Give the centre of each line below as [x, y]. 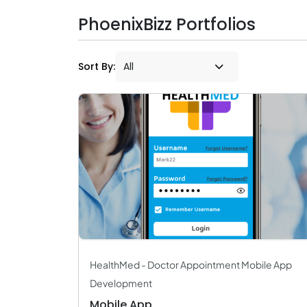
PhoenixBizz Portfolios [167, 24]
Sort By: [97, 66]
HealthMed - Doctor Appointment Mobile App [191, 265]
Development [121, 283]
